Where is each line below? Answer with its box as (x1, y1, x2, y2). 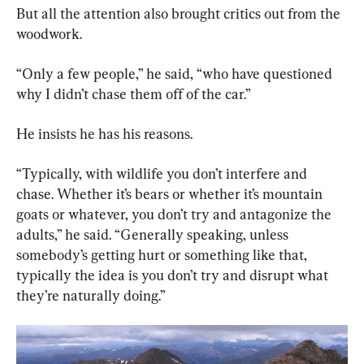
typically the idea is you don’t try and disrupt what (16, 266, 331, 284)
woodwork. (16, 25, 82, 43)
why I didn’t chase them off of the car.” (16, 85, 251, 103)
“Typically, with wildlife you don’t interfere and (16, 165, 310, 183)
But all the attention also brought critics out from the (16, 5, 344, 23)
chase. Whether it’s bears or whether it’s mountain (16, 185, 326, 203)
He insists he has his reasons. (16, 125, 193, 143)
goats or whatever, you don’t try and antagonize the (16, 206, 335, 223)
